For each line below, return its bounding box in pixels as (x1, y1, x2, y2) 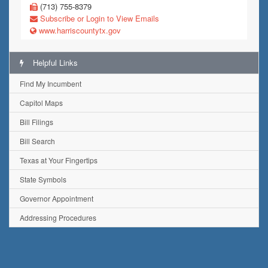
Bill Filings (20, 117, 53, 127)
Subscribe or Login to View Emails (38, 13, 159, 24)
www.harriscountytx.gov (36, 25, 121, 36)
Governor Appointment (20, 193, 93, 203)
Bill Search (20, 136, 55, 146)
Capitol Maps (20, 98, 63, 108)
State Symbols (20, 174, 66, 184)
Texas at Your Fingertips (20, 155, 98, 165)
